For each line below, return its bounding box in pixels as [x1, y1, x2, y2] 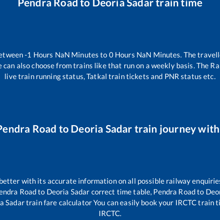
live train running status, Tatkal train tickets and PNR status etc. [4, 72, 216, 81]
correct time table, [89, 187, 154, 196]
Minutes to [70, 50, 109, 59]
